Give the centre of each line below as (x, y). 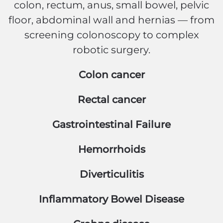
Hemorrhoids (111, 149)
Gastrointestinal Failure (111, 124)
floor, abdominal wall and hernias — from (111, 20)
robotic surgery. (111, 50)
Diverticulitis (111, 174)
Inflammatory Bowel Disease (111, 199)
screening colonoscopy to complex (111, 35)
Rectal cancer (111, 100)
